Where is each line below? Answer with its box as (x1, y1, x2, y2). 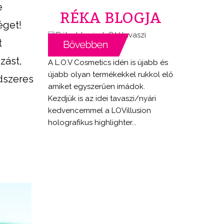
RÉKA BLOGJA (59, 8, 161, 26)
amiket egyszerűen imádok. (48, 81, 145, 91)
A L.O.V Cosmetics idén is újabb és (48, 57, 168, 67)
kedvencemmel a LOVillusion (48, 105, 151, 115)
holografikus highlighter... (48, 117, 136, 127)
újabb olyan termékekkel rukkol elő (48, 69, 173, 79)
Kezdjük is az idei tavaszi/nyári (48, 93, 156, 103)
